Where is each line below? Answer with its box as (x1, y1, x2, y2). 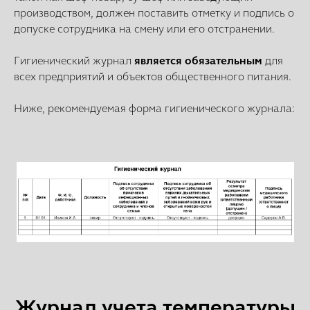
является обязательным (134, 54, 265, 67)
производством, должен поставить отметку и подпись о (14, 6, 294, 19)
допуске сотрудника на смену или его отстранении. (14, 22, 275, 35)
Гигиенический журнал (14, 54, 134, 67)
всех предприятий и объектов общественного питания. (14, 70, 291, 83)
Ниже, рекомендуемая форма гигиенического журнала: (14, 102, 295, 115)
